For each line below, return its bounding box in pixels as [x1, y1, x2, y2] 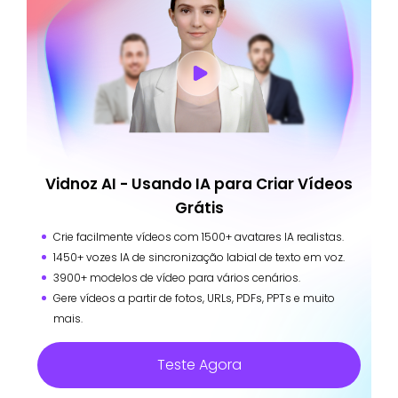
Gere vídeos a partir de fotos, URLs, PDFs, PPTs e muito [53, 290, 335, 306]
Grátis [174, 196, 224, 219]
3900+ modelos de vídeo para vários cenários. [53, 269, 300, 285]
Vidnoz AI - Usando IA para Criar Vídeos [45, 172, 353, 195]
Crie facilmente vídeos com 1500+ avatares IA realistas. [53, 228, 344, 244]
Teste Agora [156, 354, 242, 375]
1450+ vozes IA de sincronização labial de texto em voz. [53, 249, 345, 265]
